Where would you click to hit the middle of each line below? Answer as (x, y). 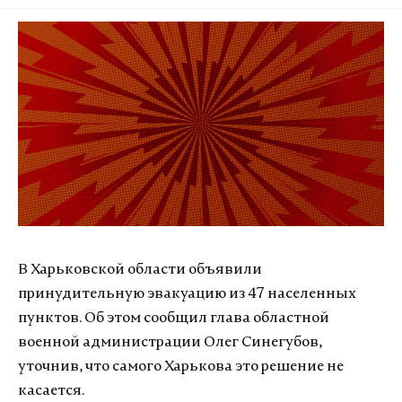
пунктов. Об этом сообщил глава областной (174, 318)
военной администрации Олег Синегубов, (170, 342)
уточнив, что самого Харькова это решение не (181, 367)
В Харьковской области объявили (140, 270)
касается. (51, 391)
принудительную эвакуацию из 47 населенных (187, 294)
